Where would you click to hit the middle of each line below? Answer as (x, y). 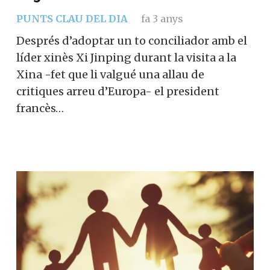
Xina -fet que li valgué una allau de (110, 74)
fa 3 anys (162, 18)
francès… (40, 108)
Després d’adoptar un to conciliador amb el (132, 40)
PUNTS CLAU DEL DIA (72, 18)
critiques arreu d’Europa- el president (118, 91)
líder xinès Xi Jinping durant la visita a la (126, 57)
